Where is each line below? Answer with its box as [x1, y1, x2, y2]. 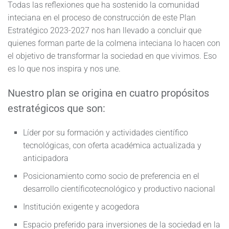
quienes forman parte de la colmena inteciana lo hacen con [8, 38, 220, 48]
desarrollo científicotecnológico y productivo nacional [23, 184, 215, 194]
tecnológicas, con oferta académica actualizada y [23, 141, 201, 150]
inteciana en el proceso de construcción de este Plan [8, 13, 196, 22]
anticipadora [23, 153, 68, 163]
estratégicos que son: [8, 102, 105, 114]
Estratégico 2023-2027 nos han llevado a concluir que [8, 26, 201, 35]
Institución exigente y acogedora [23, 202, 140, 212]
